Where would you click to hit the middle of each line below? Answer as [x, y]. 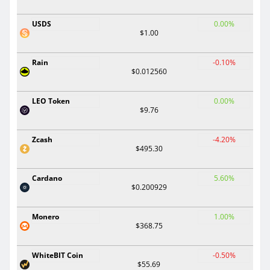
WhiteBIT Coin [58, 255]
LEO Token [51, 101]
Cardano [47, 178]
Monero [46, 216]
